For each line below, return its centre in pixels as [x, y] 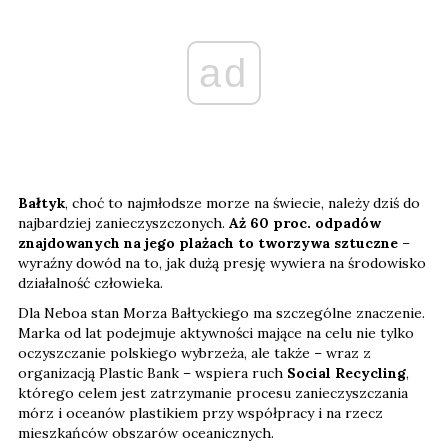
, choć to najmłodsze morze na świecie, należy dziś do [242, 202]
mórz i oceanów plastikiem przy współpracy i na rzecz [200, 412]
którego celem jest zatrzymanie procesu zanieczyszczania [213, 392]
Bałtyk [41, 202]
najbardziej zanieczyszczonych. [123, 222]
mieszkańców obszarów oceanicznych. [146, 432]
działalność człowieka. [92, 282]
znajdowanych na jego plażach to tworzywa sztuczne [208, 242]
